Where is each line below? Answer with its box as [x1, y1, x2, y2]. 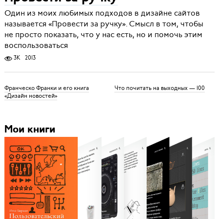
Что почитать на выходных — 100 [114, 84, 205, 92]
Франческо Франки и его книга [4, 84, 89, 92]
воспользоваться [4, 40, 68, 51]
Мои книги [4, 124, 55, 135]
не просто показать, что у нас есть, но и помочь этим [4, 29, 202, 41]
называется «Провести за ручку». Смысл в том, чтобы [4, 19, 203, 30]
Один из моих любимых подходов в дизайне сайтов [4, 8, 200, 19]
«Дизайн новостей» [4, 91, 57, 100]
